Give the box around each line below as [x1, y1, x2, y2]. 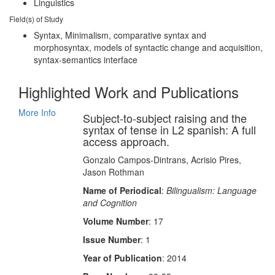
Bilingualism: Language [166, 184, 257, 196]
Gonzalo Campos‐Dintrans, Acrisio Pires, [82, 153, 241, 166]
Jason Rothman [82, 166, 144, 178]
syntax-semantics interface [34, 53, 137, 66]
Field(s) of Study [9, 14, 63, 24]
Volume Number [82, 215, 149, 227]
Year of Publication [82, 252, 162, 264]
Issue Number [82, 233, 141, 246]
